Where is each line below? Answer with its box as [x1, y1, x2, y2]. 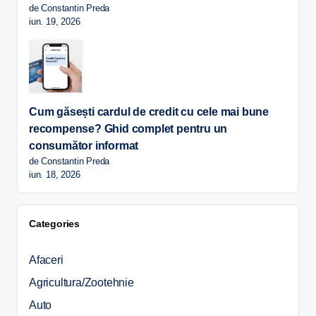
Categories [29, 217, 80, 229]
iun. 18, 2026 [29, 169, 80, 180]
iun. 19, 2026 [29, 16, 80, 27]
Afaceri [29, 253, 63, 266]
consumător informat [29, 139, 139, 152]
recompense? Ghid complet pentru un [29, 122, 228, 135]
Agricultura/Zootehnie [29, 276, 134, 288]
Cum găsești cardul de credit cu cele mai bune [29, 105, 269, 118]
